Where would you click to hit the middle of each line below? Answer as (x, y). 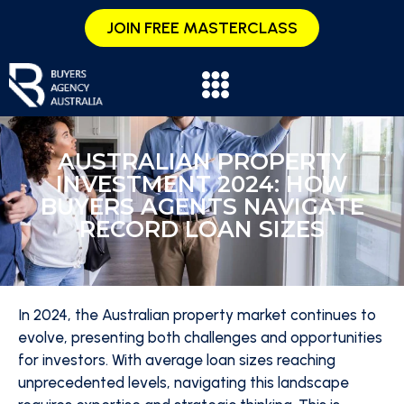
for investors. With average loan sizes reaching (177, 360)
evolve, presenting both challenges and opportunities (200, 337)
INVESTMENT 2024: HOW (202, 184)
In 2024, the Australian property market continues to (197, 315)
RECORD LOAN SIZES (202, 229)
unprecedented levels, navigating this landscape (184, 382)
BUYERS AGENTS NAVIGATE (202, 207)
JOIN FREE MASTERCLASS (202, 28)
